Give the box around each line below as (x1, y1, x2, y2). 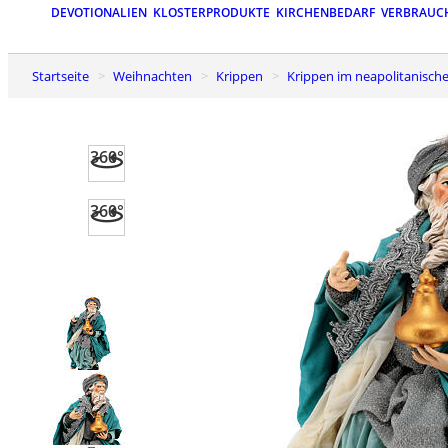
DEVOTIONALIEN (51, 4, 147, 22)
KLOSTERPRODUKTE (153, 4, 270, 22)
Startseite (39, 66, 89, 85)
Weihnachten (125, 66, 192, 85)
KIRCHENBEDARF (276, 4, 375, 22)
